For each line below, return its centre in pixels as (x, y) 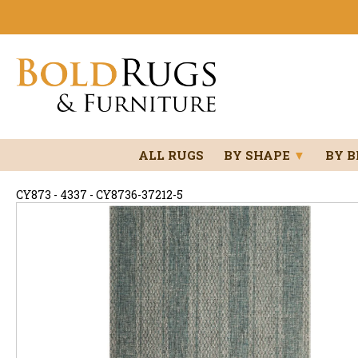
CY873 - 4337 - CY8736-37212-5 (99, 194)
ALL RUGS (171, 155)
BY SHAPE (258, 155)
